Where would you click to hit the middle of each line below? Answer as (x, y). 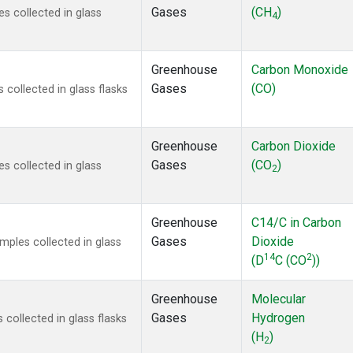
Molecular (279, 299)
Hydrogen (278, 318)
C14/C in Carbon (296, 223)
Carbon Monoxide (300, 70)
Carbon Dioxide (294, 147)
